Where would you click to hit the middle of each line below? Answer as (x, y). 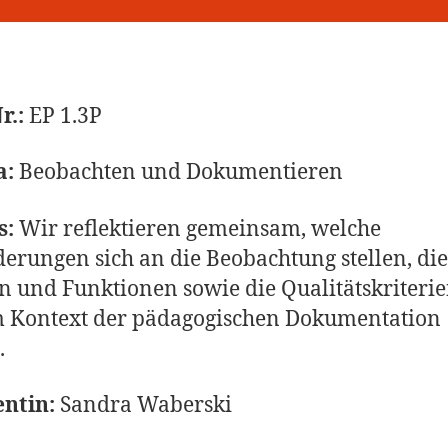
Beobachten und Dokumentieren (181, 173)
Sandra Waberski (143, 405)
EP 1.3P (63, 116)
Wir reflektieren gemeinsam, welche (197, 229)
